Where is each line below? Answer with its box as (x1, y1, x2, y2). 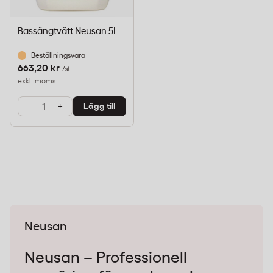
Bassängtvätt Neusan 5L (18, 27, 118, 36)
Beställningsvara (31, 52, 85, 59)
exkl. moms (18, 77, 55, 85)
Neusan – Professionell (24, 250, 187, 266)
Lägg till (83, 102, 115, 111)
